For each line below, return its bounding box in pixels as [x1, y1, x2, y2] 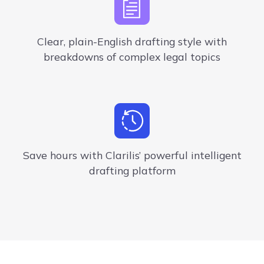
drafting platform [88, 164, 176, 177]
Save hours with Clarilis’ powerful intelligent [22, 148, 242, 162]
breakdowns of [44, 50, 119, 64]
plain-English [68, 35, 135, 48]
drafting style [135, 35, 202, 48]
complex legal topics [119, 50, 220, 64]
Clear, [37, 35, 65, 48]
